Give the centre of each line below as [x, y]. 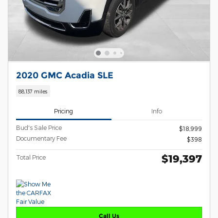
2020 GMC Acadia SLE [65, 75]
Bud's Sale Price [39, 128]
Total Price [31, 157]
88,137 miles [33, 91]
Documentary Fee [41, 138]
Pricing [64, 111]
